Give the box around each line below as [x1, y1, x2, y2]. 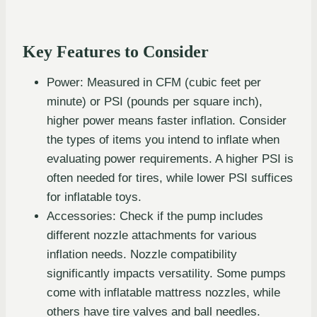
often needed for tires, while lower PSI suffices [47, 171, 293, 185]
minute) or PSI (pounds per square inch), [47, 94, 263, 108]
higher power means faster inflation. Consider [47, 113, 287, 127]
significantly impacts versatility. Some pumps [47, 266, 286, 280]
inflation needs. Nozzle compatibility [47, 247, 237, 261]
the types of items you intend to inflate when [47, 132, 279, 146]
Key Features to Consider [23, 42, 209, 61]
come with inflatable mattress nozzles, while [47, 285, 280, 299]
